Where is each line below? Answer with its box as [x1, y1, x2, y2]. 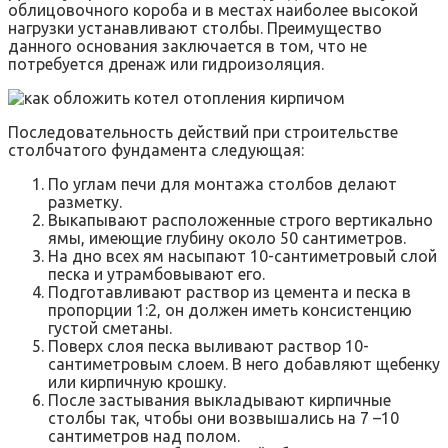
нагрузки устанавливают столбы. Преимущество [8, 19, 382, 38]
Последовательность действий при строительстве [8, 123, 398, 142]
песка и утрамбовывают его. [48, 265, 265, 284]
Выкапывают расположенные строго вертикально [48, 211, 433, 230]
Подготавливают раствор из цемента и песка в [48, 283, 411, 302]
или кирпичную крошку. [48, 373, 226, 392]
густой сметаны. [48, 319, 172, 338]
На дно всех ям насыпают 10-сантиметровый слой [48, 247, 437, 266]
